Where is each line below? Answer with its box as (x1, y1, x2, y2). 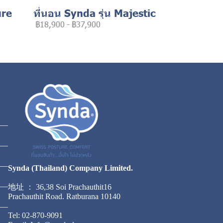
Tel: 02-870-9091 (8, 211, 63, 220)
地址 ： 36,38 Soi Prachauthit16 (8, 182, 112, 191)
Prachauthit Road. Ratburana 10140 (8, 192, 121, 201)
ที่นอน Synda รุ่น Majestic (33, 5, 156, 19)
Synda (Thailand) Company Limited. (8, 163, 133, 172)
